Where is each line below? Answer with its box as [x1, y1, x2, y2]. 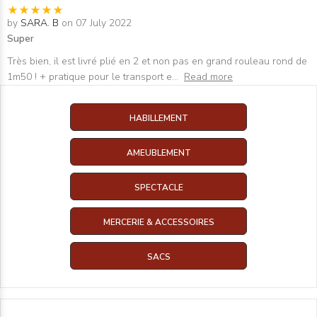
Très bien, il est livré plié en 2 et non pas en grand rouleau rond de [7, 54, 307, 68]
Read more [184, 70, 233, 83]
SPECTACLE [134, 181, 183, 193]
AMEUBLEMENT [126, 146, 191, 158]
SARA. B [21, 16, 59, 30]
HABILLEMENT [129, 112, 188, 124]
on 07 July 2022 [62, 16, 132, 30]
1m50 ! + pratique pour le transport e [7, 70, 172, 83]
